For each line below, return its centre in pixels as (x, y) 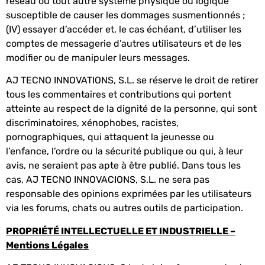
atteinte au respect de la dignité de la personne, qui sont (131, 109)
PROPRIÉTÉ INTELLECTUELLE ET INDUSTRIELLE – (121, 231)
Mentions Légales (47, 245)
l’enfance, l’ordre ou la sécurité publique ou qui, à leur (125, 151)
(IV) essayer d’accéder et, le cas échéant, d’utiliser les (124, 29)
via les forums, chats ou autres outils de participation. (125, 208)
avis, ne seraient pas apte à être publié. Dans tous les (123, 166)
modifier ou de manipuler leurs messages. (98, 57)
